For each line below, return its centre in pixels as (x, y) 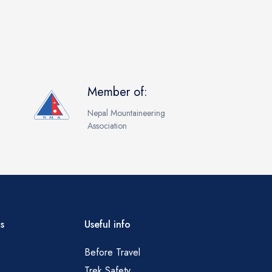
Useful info (108, 225)
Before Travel (113, 253)
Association (107, 125)
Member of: (118, 92)
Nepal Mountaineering (127, 113)
